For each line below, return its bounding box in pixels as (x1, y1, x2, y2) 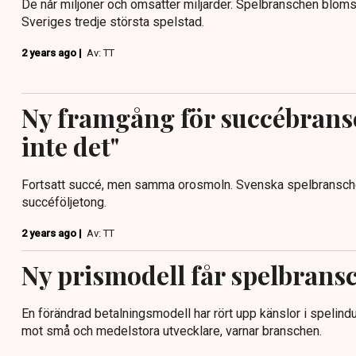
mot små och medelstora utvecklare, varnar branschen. (21, 323, 322, 339)
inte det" (21, 129, 119, 164)
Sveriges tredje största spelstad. (21, 14, 204, 29)
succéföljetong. (21, 195, 106, 211)
